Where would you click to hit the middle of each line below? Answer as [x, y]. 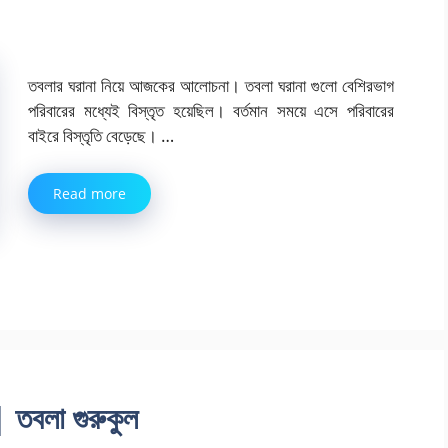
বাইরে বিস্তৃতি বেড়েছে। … [101, 135]
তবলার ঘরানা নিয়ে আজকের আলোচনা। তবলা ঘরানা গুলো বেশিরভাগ [211, 85]
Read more [89, 194]
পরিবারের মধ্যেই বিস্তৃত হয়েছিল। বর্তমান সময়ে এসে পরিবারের [211, 110]
